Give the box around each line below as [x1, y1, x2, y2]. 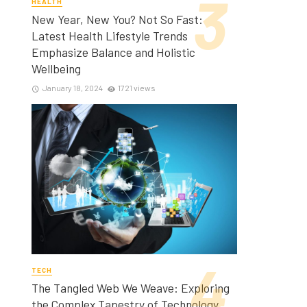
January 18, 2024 [42, 82, 103, 93]
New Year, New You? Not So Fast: [32, 11, 203, 27]
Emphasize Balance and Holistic [32, 44, 195, 60]
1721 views [118, 82, 156, 93]
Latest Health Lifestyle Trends [32, 27, 188, 43]
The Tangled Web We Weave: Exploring [32, 280, 230, 295]
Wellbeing [32, 60, 81, 76]
